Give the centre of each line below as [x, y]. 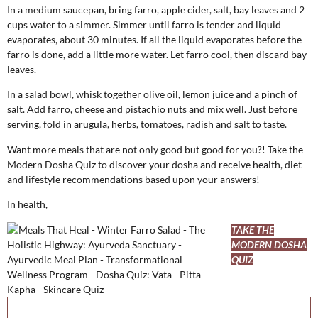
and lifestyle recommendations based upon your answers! [133, 179]
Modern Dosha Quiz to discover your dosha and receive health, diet [154, 164]
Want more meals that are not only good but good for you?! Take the [155, 149]
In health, [27, 204]
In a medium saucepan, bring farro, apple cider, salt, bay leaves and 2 [156, 10]
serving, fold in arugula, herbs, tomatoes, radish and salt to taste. [147, 124]
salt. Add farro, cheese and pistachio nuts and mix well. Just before [152, 109]
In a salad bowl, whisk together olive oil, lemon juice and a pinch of [152, 94]
